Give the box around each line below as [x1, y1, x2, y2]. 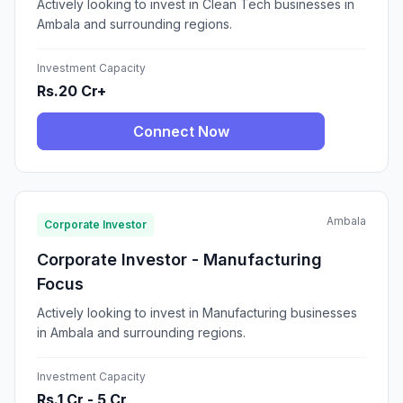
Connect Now [132, 122, 229, 141]
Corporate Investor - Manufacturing [37, 250, 322, 270]
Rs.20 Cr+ [37, 82, 106, 101]
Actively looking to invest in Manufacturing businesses [37, 305, 357, 321]
